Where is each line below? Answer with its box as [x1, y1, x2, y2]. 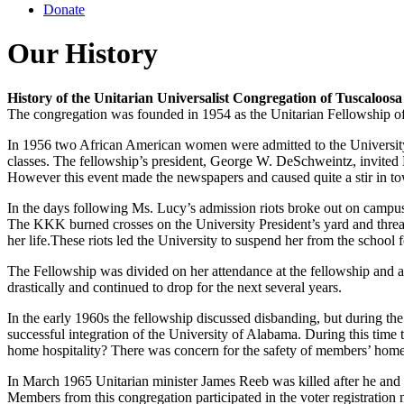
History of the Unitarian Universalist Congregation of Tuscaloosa [7, 89, 402, 106]
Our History [7, 37, 158, 70]
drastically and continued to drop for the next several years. [7, 279, 342, 295]
